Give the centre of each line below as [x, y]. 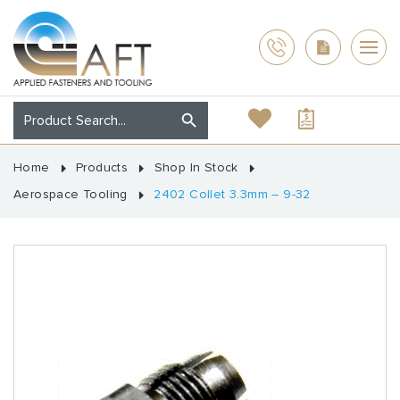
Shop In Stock [196, 167]
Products [102, 167]
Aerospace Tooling [71, 194]
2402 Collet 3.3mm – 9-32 [232, 194]
